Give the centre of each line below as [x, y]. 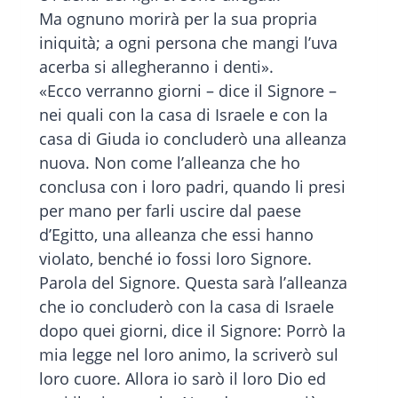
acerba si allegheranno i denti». [156, 67]
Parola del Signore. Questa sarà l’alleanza [193, 283]
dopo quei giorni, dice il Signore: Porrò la [192, 331]
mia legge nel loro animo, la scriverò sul [189, 355]
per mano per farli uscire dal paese [170, 211]
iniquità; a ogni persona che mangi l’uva [188, 43]
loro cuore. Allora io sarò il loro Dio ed [183, 379]
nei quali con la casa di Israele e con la [183, 115]
